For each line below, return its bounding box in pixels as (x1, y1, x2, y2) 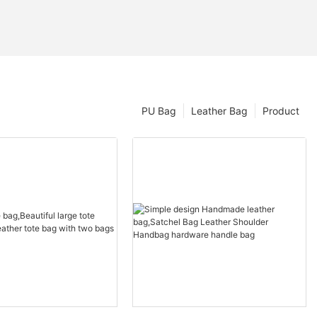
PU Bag (142, 105, 176, 117)
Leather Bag (191, 105, 248, 117)
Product (263, 105, 299, 117)
